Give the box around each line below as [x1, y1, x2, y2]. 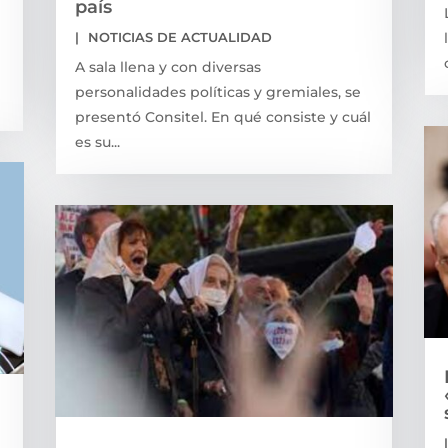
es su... [74, 132, 120, 151]
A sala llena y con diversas [74, 57, 261, 76]
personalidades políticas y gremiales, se [74, 82, 361, 101]
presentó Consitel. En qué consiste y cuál [74, 107, 371, 126]
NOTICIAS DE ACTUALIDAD [87, 28, 272, 45]
